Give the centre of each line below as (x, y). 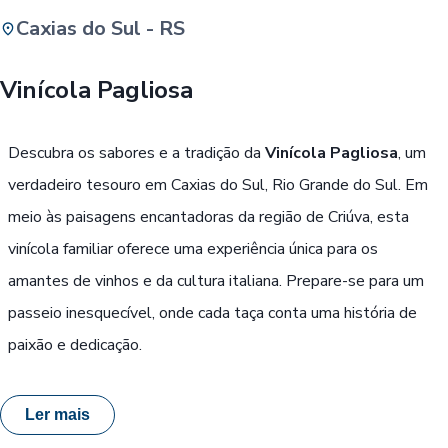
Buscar (264, 58)
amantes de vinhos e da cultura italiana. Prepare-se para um (216, 280)
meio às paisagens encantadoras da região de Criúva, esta (208, 216)
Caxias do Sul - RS (100, 28)
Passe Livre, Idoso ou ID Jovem (257, 118)
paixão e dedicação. (75, 344)
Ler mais (57, 414)
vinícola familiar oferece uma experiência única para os (193, 248)
